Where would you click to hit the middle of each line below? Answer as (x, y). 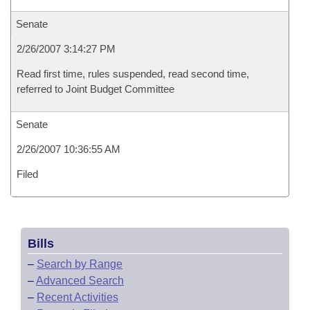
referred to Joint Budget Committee (95, 89)
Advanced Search (80, 281)
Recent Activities (77, 297)
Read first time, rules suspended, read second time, (133, 74)
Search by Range (80, 264)
